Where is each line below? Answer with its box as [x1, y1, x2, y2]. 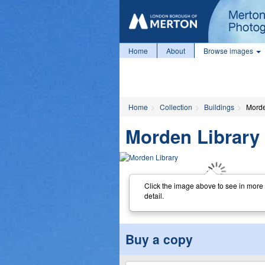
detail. [144, 190, 164, 201]
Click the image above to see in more [144, 180, 263, 190]
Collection [160, 102, 192, 112]
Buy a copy [125, 230, 193, 248]
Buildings [204, 102, 234, 112]
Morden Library [125, 123, 260, 150]
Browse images [203, 46, 255, 56]
